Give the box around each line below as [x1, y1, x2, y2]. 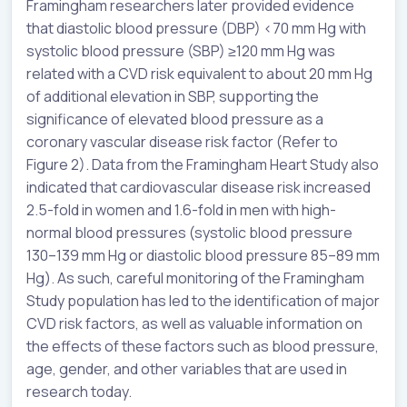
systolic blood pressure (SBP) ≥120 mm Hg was [26, 41, 335, 62]
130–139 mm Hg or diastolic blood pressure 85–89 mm [26, 245, 380, 266]
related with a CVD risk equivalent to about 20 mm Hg [26, 64, 372, 84]
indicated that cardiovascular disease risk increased [26, 177, 371, 198]
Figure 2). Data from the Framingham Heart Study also [26, 154, 379, 175]
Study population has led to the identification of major [26, 291, 380, 312]
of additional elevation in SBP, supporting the [26, 86, 319, 107]
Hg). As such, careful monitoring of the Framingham [26, 268, 364, 289]
